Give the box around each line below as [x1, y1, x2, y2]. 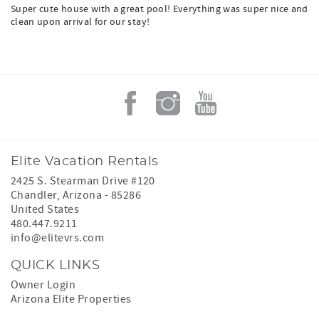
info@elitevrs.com [11, 231, 105, 245]
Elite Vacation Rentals [11, 155, 159, 168]
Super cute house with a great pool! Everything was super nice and [11, 3, 308, 16]
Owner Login [11, 278, 76, 292]
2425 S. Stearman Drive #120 [11, 174, 155, 188]
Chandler [11, 188, 57, 202]
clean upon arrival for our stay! [11, 16, 150, 28]
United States [11, 202, 80, 216]
